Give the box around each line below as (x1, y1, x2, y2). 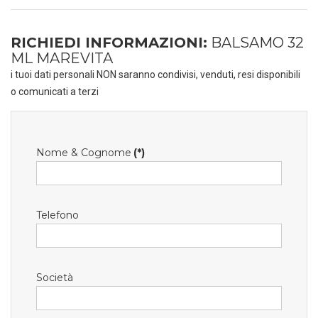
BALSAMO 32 (207, 34, 304, 51)
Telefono (36, 209, 79, 221)
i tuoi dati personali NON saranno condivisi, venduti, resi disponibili (11, 69, 300, 80)
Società (36, 271, 73, 284)
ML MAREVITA (11, 50, 113, 67)
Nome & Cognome (36, 146, 131, 159)
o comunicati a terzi (11, 86, 99, 97)
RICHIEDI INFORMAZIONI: (11, 34, 207, 51)
